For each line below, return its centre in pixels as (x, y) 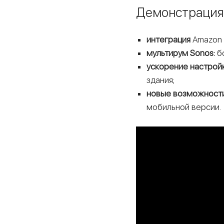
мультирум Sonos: (181, 53)
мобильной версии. (184, 107)
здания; (161, 80)
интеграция (169, 39)
